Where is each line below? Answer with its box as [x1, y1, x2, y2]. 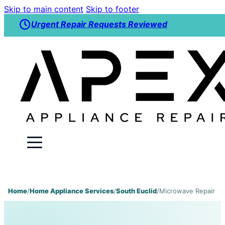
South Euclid [116, 187, 157, 195]
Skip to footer [86, 4, 139, 14]
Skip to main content [4, 4, 83, 14]
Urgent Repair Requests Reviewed [31, 19, 167, 30]
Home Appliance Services [30, 187, 114, 195]
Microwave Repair [159, 187, 215, 195]
